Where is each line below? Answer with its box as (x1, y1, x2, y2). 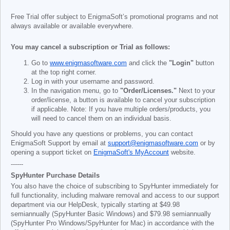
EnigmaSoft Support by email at (11, 140, 108, 147)
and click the (127, 59, 169, 67)
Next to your (177, 87, 215, 94)
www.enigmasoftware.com (50, 59, 127, 67)
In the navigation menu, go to (31, 87, 120, 94)
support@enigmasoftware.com (108, 140, 198, 147)
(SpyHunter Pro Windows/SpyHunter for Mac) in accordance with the (11, 220, 214, 227)
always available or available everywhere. (11, 23, 133, 30)
